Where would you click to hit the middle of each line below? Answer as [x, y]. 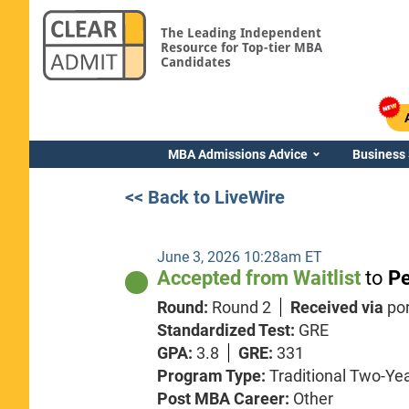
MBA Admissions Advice [237, 154]
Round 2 [242, 307]
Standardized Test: [228, 330]
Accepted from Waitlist [262, 278]
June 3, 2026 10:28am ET [240, 257]
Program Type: [214, 375]
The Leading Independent [241, 32]
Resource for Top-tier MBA [241, 47]
